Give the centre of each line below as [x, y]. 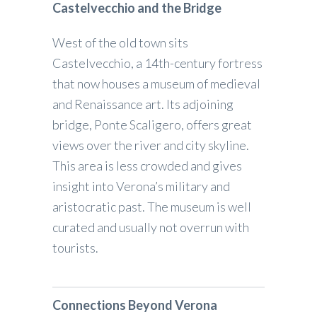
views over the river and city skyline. [151, 145]
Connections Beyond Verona [135, 305]
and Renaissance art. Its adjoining [143, 104]
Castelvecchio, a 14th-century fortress [157, 63]
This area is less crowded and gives [147, 165]
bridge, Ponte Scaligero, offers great [152, 124]
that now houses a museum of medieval [156, 83]
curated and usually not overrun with [151, 227]
